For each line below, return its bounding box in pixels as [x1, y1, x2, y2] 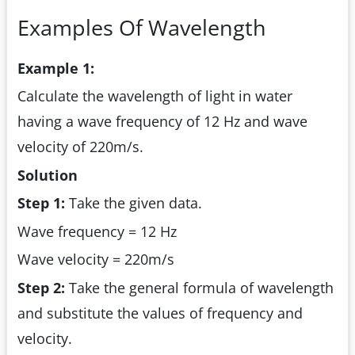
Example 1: [17, 58, 94, 78]
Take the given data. [69, 193, 202, 213]
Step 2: [17, 277, 69, 297]
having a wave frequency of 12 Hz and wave [17, 112, 307, 132]
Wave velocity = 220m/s [17, 250, 174, 269]
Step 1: [17, 193, 69, 213]
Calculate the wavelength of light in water [17, 86, 292, 106]
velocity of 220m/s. [17, 137, 143, 157]
